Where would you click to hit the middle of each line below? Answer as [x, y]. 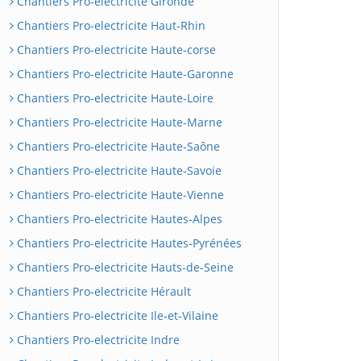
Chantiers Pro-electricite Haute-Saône [117, 146]
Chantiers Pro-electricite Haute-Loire [114, 98]
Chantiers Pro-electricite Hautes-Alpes [118, 219]
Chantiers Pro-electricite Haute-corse [115, 50]
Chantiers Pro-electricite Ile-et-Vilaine [116, 315]
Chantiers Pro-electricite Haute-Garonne [124, 74]
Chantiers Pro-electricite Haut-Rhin [110, 25]
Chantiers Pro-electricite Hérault [102, 291]
